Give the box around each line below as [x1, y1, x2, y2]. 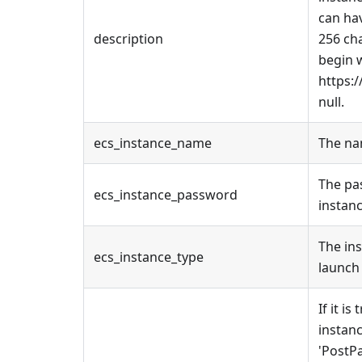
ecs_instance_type [94, 248, 204, 266]
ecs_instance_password [94, 186, 238, 204]
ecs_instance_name [94, 134, 212, 152]
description [94, 30, 163, 48]
